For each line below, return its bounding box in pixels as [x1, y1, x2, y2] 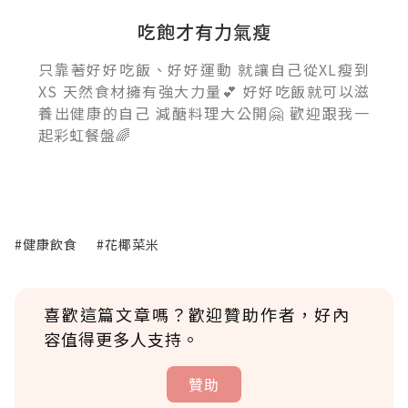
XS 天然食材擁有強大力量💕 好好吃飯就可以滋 [38, 79, 370, 102]
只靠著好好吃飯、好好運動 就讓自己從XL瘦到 [38, 57, 370, 80]
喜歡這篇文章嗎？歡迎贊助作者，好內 [44, 301, 350, 326]
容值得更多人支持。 [44, 326, 199, 351]
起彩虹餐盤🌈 [38, 123, 131, 146]
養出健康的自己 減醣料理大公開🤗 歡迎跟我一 [38, 101, 370, 124]
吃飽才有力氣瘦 [137, 17, 271, 45]
